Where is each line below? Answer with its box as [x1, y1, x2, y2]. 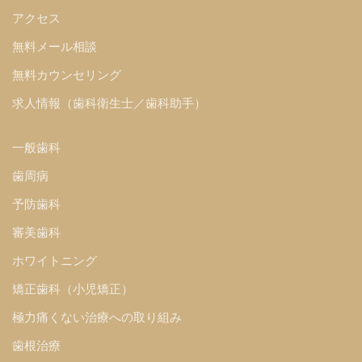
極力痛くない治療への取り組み [12, 309, 182, 324]
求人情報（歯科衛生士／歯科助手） [12, 95, 206, 110]
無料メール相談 [12, 39, 97, 53]
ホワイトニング [12, 253, 97, 267]
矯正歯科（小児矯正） [12, 281, 133, 296]
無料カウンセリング [12, 67, 121, 82]
